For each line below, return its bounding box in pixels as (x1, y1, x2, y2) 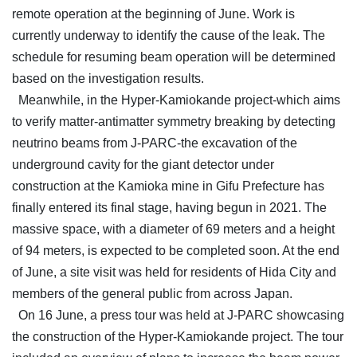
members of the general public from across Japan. (12, 287, 292, 301)
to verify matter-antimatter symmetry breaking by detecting (12, 115, 335, 129)
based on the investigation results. (12, 72, 204, 86)
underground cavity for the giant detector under (12, 158, 274, 172)
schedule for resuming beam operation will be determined (12, 50, 335, 65)
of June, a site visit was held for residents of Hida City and (12, 265, 336, 280)
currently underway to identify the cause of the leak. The (12, 29, 325, 43)
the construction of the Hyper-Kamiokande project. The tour (12, 330, 343, 344)
